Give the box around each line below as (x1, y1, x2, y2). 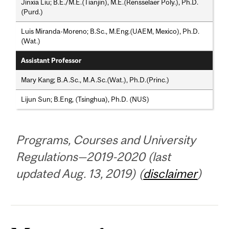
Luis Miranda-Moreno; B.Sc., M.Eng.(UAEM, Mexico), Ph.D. (21, 27, 200, 35)
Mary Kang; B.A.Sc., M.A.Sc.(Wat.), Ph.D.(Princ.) (21, 75, 170, 84)
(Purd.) (21, 7, 43, 16)
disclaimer (143, 167, 198, 181)
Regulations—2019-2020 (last (16, 150, 171, 164)
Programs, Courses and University (16, 133, 196, 147)
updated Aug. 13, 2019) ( (16, 167, 144, 181)
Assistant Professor (21, 56, 82, 64)
